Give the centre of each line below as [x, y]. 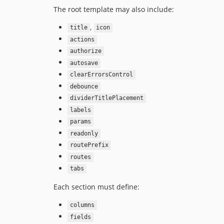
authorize [85, 51]
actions [82, 40]
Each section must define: [96, 186]
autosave [84, 63]
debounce [84, 87]
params [80, 122]
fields [80, 217]
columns [82, 205]
